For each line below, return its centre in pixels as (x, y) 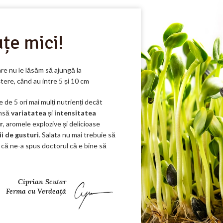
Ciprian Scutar (42, 182)
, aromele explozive (33, 124)
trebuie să (99, 135)
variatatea (29, 113)
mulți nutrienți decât (71, 102)
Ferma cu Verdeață (36, 191)
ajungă (65, 70)
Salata (51, 135)
